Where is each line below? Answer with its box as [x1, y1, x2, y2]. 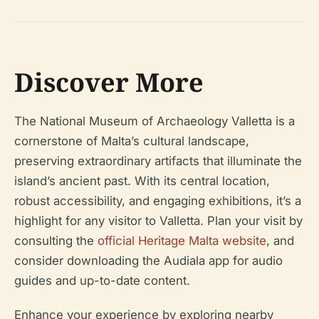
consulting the [14, 233, 98, 248]
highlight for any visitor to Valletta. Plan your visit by [14, 213, 303, 228]
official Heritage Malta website [98, 233, 266, 248]
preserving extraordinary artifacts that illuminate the [14, 153, 302, 168]
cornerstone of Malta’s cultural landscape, [14, 133, 249, 148]
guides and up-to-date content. [14, 273, 190, 288]
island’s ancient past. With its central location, [14, 173, 270, 188]
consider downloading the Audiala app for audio [14, 253, 283, 268]
